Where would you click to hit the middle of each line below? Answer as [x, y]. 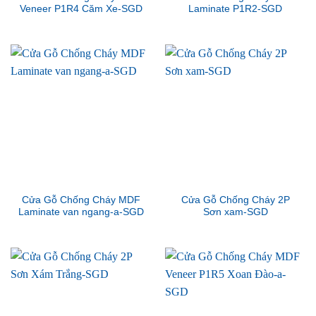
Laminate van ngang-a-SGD [81, 212]
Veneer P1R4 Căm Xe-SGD [81, 9]
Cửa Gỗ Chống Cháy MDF [81, 200]
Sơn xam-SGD [235, 212]
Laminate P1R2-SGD [235, 9]
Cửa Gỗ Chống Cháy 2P [235, 200]
